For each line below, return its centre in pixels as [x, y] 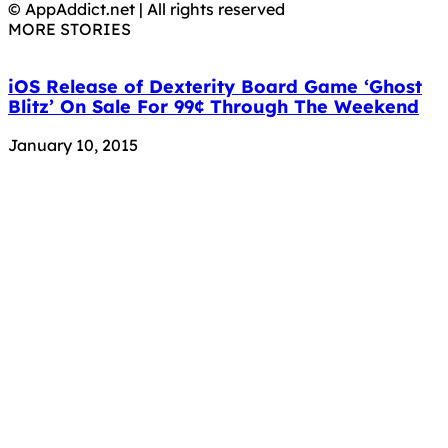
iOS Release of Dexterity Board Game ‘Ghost [215, 87]
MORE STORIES [69, 29]
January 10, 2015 [73, 145]
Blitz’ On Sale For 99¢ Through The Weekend [213, 107]
